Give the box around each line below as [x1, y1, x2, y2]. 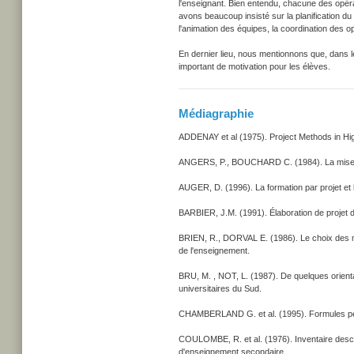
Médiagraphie [179, 107, 254, 120]
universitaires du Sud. [179, 284, 262, 293]
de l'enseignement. [179, 246, 250, 255]
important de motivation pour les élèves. [179, 62, 330, 71]
